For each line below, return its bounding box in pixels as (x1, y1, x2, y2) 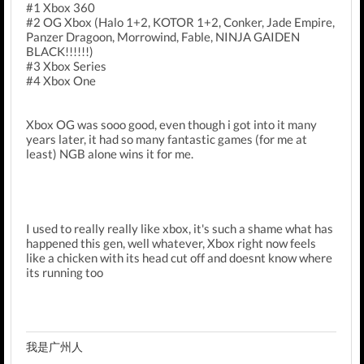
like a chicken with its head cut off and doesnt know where (26, 250, 332, 265)
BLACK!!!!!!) (26, 44, 93, 58)
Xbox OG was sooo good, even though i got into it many (26, 117, 317, 132)
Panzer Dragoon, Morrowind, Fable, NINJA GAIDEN (26, 29, 300, 44)
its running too (26, 265, 103, 279)
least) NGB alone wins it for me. (26, 146, 193, 161)
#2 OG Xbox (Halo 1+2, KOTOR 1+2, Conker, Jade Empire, (26, 15, 335, 29)
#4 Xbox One (26, 73, 96, 88)
